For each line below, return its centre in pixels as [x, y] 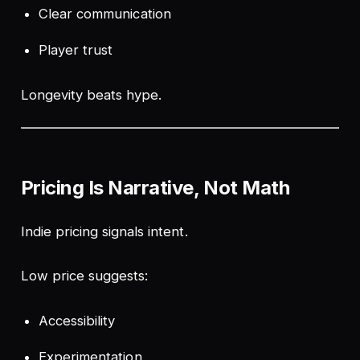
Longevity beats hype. [91, 94]
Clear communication [105, 14]
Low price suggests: [84, 275]
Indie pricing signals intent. [104, 231]
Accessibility [77, 321]
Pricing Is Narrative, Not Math [155, 187]
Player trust [76, 49]
